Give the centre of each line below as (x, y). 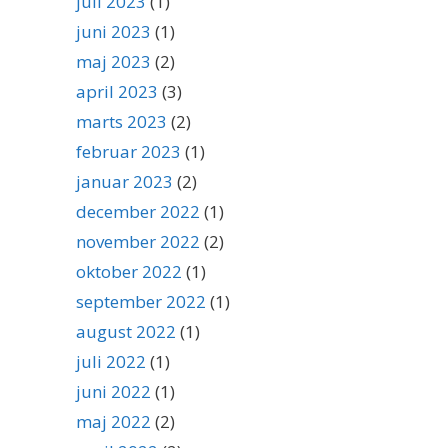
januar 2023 (124, 181)
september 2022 (141, 301)
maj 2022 (113, 421)
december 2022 (138, 211)
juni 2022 (113, 391)
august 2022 (126, 331)
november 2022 (138, 241)
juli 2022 (111, 361)
